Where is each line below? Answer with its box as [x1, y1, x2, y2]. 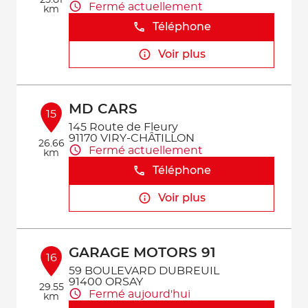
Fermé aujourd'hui [89, 288, 191, 300]
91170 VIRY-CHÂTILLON [69, 133, 195, 144]
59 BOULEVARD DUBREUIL [69, 265, 220, 276]
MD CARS [69, 102, 138, 116]
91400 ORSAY [69, 276, 144, 287]
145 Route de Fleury [69, 122, 179, 133]
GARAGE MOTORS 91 [69, 246, 217, 260]
